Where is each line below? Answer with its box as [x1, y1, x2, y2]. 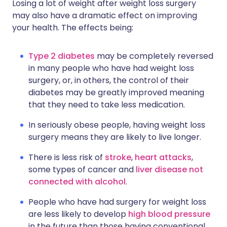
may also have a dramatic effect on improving [12, 10, 197, 22]
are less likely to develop [28, 208, 128, 220]
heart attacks [135, 152, 192, 164]
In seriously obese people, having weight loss [28, 119, 205, 131]
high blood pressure [128, 208, 210, 220]
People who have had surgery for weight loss [28, 196, 206, 208]
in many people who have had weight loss [28, 62, 194, 74]
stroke [105, 152, 131, 164]
